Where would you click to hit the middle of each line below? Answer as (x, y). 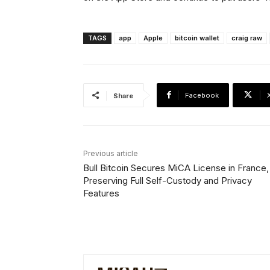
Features (101, 193)
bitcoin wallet (197, 38)
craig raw (247, 38)
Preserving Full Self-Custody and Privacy (168, 180)
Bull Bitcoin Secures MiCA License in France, (176, 168)
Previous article (111, 153)
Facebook (202, 95)
